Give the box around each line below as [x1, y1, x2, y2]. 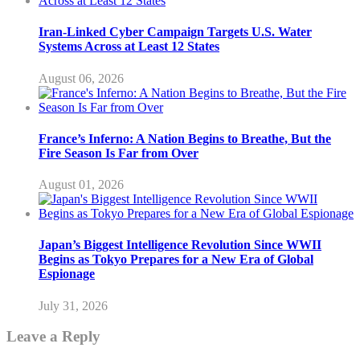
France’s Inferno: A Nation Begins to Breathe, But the [39, 131, 331, 145]
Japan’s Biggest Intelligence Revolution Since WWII [39, 238, 321, 252]
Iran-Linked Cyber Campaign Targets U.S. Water [39, 25, 312, 39]
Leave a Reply [6, 328, 100, 346]
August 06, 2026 [39, 71, 124, 85]
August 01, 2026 [39, 178, 124, 192]
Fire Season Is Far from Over [39, 145, 198, 160]
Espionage [39, 267, 95, 281]
